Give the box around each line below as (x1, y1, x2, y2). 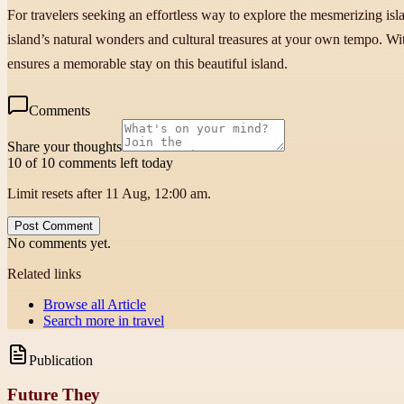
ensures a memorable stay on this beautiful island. (7, 55, 288, 71)
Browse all (43, 296, 107, 312)
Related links (7, 265, 81, 281)
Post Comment (14, 218, 93, 233)
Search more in (43, 312, 133, 328)
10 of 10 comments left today (7, 154, 173, 170)
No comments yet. (7, 234, 111, 251)
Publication (29, 352, 93, 368)
